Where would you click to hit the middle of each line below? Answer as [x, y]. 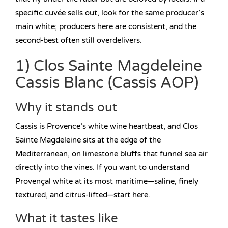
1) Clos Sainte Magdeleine [109, 66]
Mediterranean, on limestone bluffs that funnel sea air [111, 154]
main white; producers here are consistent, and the [106, 27]
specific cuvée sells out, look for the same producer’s [110, 13]
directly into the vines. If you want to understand [102, 168]
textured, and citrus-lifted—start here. [83, 195]
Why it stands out [66, 108]
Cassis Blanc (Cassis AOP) [107, 83]
